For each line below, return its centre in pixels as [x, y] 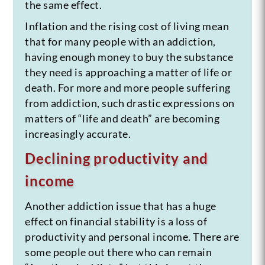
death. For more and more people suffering [128, 87]
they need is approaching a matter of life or [129, 72]
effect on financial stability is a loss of [116, 221]
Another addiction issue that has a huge [121, 206]
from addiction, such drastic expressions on [130, 103]
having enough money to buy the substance [129, 56]
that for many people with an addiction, [120, 41]
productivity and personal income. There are [132, 236]
